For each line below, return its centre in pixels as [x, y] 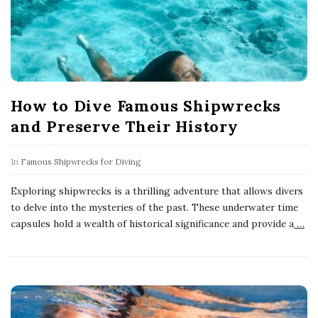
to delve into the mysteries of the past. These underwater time [154, 208]
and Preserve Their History [125, 127]
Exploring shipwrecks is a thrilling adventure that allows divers [157, 191]
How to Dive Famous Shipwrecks [146, 106]
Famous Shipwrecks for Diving [81, 162]
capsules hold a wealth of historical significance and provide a [152, 224]
